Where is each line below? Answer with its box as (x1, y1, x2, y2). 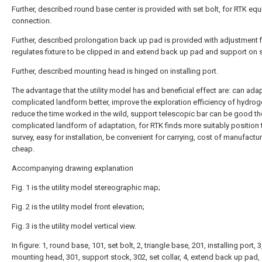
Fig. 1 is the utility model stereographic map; (12, 183, 160, 192)
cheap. (12, 144, 35, 153)
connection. (12, 16, 51, 25)
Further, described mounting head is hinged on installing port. (12, 67, 218, 75)
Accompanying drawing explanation (12, 164, 133, 173)
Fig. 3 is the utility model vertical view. (12, 222, 136, 230)
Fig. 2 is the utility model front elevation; (12, 202, 144, 211)
